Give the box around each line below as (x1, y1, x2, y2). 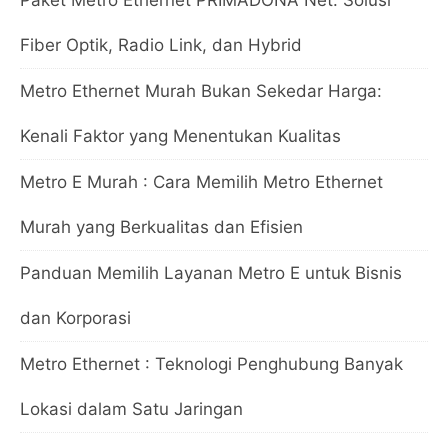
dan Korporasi (20, 307, 131, 328)
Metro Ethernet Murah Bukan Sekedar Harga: (20, 80, 382, 101)
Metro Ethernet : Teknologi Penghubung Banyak (20, 353, 403, 374)
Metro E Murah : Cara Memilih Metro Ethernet (20, 171, 383, 192)
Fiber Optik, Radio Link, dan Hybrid (20, 34, 302, 55)
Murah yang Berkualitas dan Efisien (20, 216, 303, 237)
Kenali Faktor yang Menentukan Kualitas (20, 125, 341, 146)
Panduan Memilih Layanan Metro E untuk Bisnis (20, 262, 402, 283)
